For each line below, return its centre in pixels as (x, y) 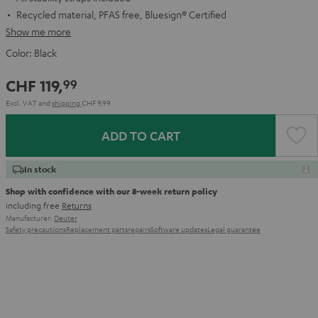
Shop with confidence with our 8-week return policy (111, 191)
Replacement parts (97, 229)
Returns (77, 205)
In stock (40, 169)
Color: (20, 53)
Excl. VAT (22, 103)
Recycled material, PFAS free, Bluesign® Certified (121, 14)
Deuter (66, 218)
